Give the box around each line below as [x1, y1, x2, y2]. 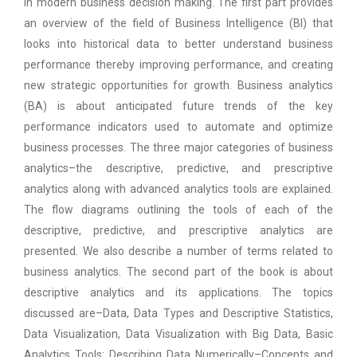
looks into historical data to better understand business [24, 37, 333, 50]
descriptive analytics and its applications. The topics [24, 285, 333, 299]
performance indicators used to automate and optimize [24, 120, 333, 133]
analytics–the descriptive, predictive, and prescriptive [24, 161, 333, 175]
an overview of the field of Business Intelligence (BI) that [24, 16, 333, 29]
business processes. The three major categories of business [24, 140, 333, 154]
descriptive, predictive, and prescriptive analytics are [24, 223, 333, 237]
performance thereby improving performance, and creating [24, 57, 333, 71]
